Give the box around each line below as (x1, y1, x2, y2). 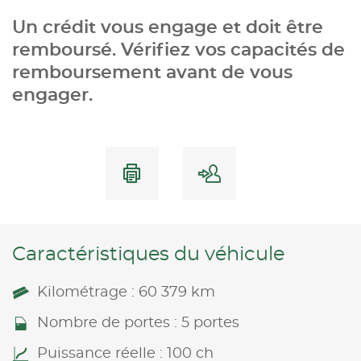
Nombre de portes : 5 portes (37, 315, 239, 330)
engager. (12, 85, 93, 104)
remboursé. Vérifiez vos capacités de (12, 40, 345, 59)
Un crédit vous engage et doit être (12, 18, 323, 36)
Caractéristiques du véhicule (12, 244, 284, 264)
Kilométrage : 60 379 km (37, 284, 215, 300)
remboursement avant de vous (12, 63, 293, 81)
